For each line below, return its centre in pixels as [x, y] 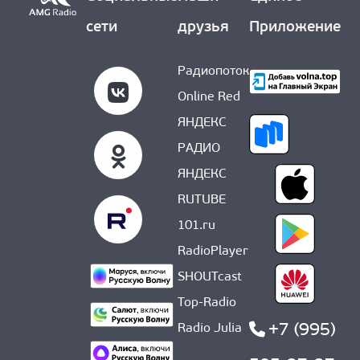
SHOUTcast [210, 278]
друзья [203, 28]
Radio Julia [210, 329]
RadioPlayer [213, 252]
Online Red [209, 98]
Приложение [295, 28]
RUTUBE [202, 200]
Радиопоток [213, 72]
